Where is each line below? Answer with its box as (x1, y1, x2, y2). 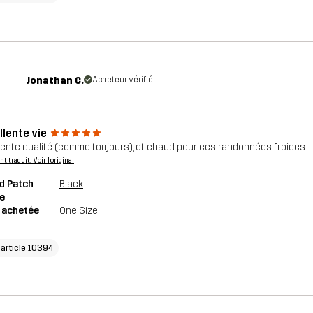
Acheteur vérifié (92, 74, 154, 85)
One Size (59, 204, 98, 217)
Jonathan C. (26, 74, 85, 87)
